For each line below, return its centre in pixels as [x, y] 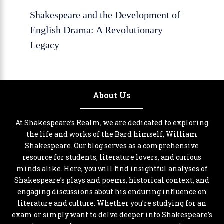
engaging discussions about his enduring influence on [112, 191]
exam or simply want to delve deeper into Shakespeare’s [112, 214]
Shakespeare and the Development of [105, 15]
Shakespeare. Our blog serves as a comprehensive [112, 145]
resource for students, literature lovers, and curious [112, 157]
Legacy [45, 45]
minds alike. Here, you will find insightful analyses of [112, 168]
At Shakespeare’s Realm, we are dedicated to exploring [112, 122]
